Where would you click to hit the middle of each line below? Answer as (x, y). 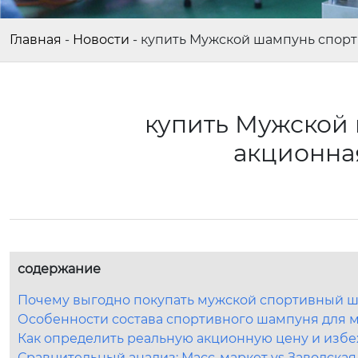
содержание (59, 269)
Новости (101, 40)
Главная (36, 40)
